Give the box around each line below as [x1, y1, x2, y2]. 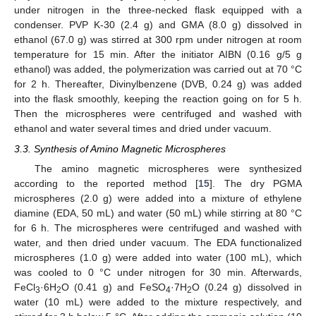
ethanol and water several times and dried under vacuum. [14, 123, 272, 135]
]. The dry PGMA [209, 177, 302, 189]
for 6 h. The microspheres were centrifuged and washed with [14, 221, 302, 233]
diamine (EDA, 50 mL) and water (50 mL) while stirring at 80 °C [14, 207, 302, 219]
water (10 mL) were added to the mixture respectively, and [14, 296, 302, 308]
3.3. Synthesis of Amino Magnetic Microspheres [14, 142, 226, 154]
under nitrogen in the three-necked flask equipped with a [14, 4, 302, 16]
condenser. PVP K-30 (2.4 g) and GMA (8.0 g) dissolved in [14, 19, 302, 31]
